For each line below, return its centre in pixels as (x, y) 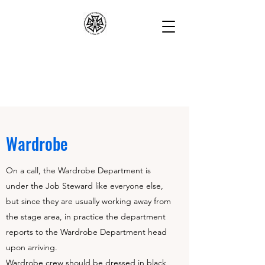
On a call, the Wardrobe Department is (78, 170)
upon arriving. (32, 247)
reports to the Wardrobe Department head (86, 232)
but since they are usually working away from (88, 201)
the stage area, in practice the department (86, 216)
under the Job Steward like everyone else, (85, 186)
